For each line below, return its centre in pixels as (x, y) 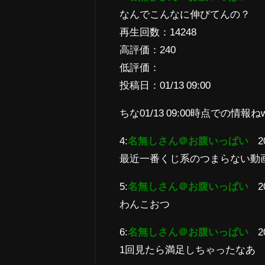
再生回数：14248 (158, 31)
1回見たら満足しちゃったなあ (188, 249)
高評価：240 (148, 49)
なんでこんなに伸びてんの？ (185, 14)
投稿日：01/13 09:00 (165, 85)
